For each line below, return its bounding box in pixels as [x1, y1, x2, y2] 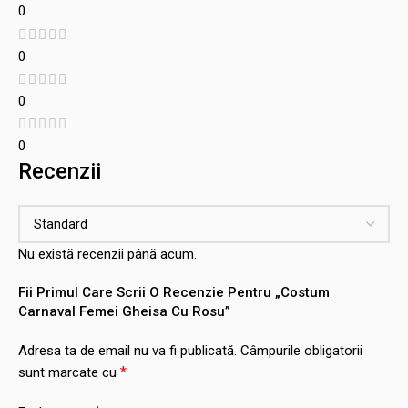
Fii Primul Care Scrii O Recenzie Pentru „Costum [18, 283, 330, 301]
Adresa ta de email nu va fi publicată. [18, 342, 237, 359]
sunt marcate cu [18, 363, 120, 381]
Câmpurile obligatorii [240, 342, 362, 359]
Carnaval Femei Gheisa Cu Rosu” [18, 302, 230, 320]
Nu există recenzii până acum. [18, 245, 197, 262]
